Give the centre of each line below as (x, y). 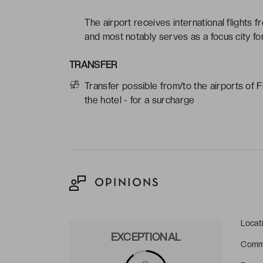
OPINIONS (125, 183)
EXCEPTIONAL (146, 237)
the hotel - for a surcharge (140, 100)
